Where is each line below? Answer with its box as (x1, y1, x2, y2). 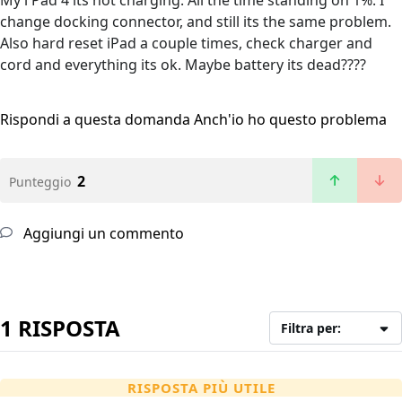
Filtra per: (281, 319, 342, 337)
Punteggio (9, 173, 71, 191)
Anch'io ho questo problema (194, 109, 387, 130)
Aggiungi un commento (20, 223, 184, 244)
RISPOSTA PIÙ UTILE (127, 379, 275, 398)
